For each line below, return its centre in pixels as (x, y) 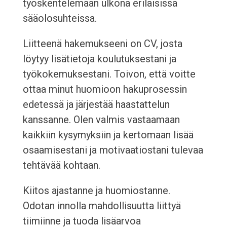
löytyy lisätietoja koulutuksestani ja (99, 59)
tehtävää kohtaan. (61, 165)
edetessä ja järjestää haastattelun (96, 105)
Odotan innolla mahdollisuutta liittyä (102, 206)
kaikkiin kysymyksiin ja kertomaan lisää (108, 135)
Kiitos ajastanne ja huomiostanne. (96, 191)
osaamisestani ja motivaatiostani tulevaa (113, 150)
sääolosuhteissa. (60, 18)
